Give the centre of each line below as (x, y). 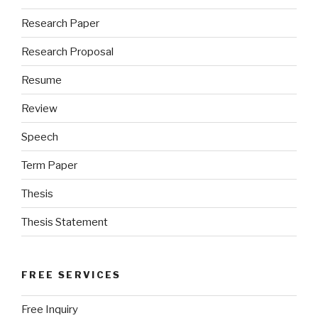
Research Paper (60, 23)
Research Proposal (67, 51)
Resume (42, 80)
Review (39, 108)
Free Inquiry (50, 309)
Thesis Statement (65, 222)
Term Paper (49, 165)
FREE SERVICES (71, 275)
